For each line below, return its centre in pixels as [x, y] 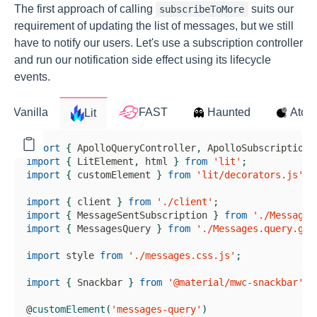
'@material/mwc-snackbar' [236, 282]
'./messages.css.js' [182, 255]
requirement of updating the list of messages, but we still [154, 25]
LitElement [105, 161]
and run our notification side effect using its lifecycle [143, 59]
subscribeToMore [202, 9]
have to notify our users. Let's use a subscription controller [158, 42]
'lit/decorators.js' [250, 174]
